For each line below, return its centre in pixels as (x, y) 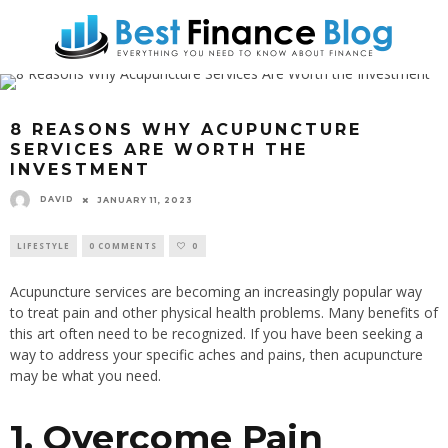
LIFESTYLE (43, 245)
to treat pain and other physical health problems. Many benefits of (224, 312)
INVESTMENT (80, 169)
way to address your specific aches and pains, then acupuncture (216, 354)
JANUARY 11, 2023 (145, 200)
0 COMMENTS (123, 245)
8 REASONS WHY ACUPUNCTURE (186, 129)
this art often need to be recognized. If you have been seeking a (216, 333)
